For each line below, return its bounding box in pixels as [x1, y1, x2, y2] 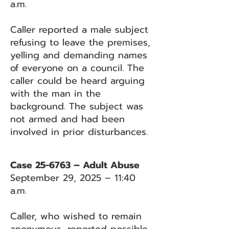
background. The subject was [10, 99, 143, 113]
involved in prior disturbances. [10, 125, 148, 139]
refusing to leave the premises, [10, 35, 150, 50]
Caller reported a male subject [10, 22, 148, 37]
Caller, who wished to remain [10, 209, 142, 223]
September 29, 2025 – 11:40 [10, 171, 135, 185]
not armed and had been [10, 112, 125, 126]
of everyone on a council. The [10, 61, 144, 75]
